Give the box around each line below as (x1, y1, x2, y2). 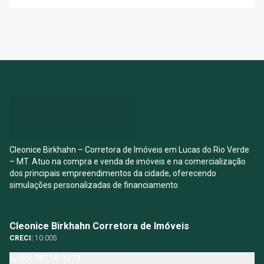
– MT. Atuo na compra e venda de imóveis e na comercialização (9, 157, 246, 166)
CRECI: (9, 234, 35, 242)
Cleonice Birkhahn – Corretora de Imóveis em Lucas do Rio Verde (9, 145, 249, 154)
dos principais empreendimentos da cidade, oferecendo (9, 169, 216, 178)
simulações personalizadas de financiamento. (9, 180, 180, 190)
